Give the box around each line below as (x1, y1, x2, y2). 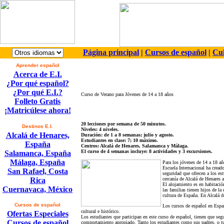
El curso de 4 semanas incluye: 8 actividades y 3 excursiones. (81, 148, 212, 154)
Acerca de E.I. (13, 70, 62, 78)
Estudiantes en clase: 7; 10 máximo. (81, 137, 158, 143)
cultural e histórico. (81, 208, 120, 214)
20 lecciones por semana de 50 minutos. (81, 121, 166, 126)
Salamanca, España (4, 149, 71, 157)
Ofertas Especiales (6, 209, 68, 218)
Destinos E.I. (22, 123, 53, 129)
